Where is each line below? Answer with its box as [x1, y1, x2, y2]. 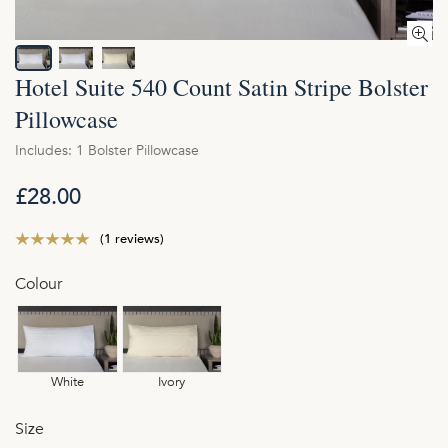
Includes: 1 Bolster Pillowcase [15, 141, 199, 161]
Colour [15, 273, 62, 296]
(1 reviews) [100, 230, 164, 249]
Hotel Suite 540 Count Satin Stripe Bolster [15, 71, 428, 104]
